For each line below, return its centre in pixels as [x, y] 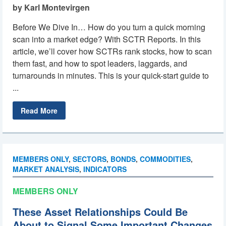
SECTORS [90, 159]
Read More [39, 110]
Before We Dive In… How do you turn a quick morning [109, 27]
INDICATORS [105, 169]
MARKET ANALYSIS [46, 169]
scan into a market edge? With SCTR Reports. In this [107, 39]
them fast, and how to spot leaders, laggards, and [100, 63]
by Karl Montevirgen [51, 7]
